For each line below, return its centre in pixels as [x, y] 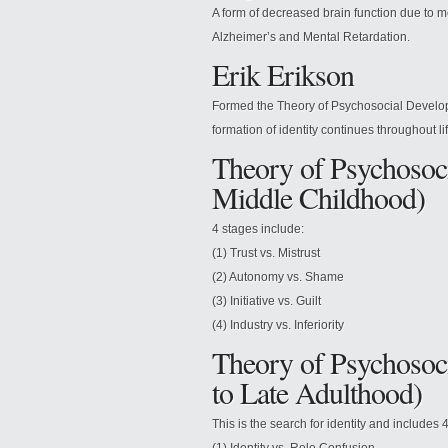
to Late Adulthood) [317, 392]
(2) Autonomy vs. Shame [278, 277]
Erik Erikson [283, 74]
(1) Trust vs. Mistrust [266, 253]
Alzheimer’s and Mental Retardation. [311, 37]
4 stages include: [258, 229]
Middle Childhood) [318, 197]
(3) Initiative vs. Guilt [266, 301]
